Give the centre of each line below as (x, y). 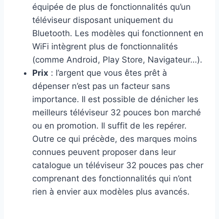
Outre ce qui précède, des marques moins (115, 139)
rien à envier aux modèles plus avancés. (111, 191)
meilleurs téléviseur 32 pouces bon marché (117, 112)
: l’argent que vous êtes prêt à (108, 73)
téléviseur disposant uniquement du (103, 20)
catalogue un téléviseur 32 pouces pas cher (118, 165)
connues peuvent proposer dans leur (104, 152)
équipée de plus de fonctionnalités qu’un (111, 7)
